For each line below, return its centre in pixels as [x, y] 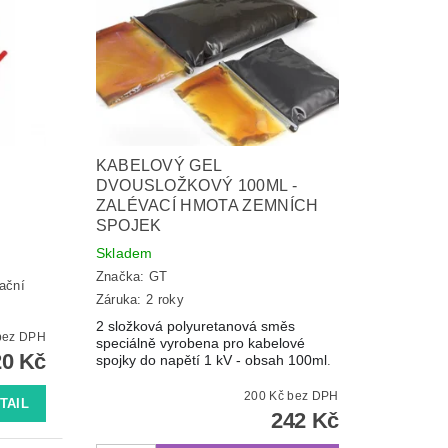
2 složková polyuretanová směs [195, 325]
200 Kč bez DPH [313, 395]
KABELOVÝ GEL [158, 165]
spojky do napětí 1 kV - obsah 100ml [211, 359]
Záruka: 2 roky [140, 299]
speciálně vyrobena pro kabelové [200, 342]
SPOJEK [128, 225]
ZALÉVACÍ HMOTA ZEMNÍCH [207, 205]
